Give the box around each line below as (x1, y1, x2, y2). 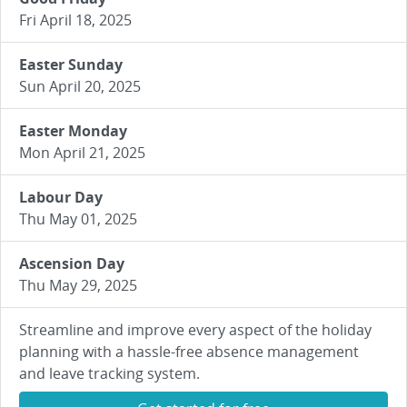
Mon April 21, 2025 (19, 143, 145, 163)
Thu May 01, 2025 (19, 209, 137, 229)
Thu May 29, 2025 (19, 275, 137, 295)
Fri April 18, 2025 (19, 10, 132, 30)
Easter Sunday (19, 55, 123, 74)
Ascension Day (19, 253, 124, 273)
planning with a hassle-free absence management (19, 342, 359, 362)
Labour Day (19, 187, 103, 207)
